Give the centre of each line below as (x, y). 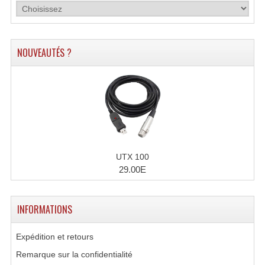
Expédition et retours (54, 237)
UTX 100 (132, 157)
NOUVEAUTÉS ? (44, 53)
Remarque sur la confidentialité (74, 254)
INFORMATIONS (44, 209)
